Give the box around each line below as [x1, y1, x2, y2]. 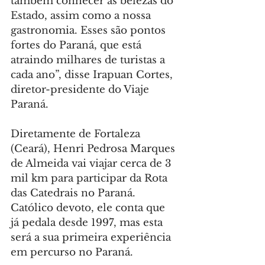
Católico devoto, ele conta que [11, 202, 168, 215]
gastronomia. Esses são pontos [11, 24, 169, 37]
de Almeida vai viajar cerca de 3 [11, 157, 174, 170]
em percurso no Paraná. [11, 246, 133, 259]
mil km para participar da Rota [11, 172, 170, 185]
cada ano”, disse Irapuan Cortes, [11, 69, 176, 82]
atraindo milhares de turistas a [11, 54, 168, 67]
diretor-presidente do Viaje [11, 83, 152, 96]
